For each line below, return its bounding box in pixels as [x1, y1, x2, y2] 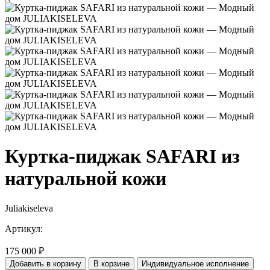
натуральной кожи [5, 168, 166, 190]
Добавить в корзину [10, 259, 81, 268]
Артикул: [5, 223, 43, 234]
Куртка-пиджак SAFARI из [5, 145, 240, 168]
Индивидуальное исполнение [142, 259, 249, 268]
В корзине [93, 259, 130, 268]
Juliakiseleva [5, 202, 53, 213]
